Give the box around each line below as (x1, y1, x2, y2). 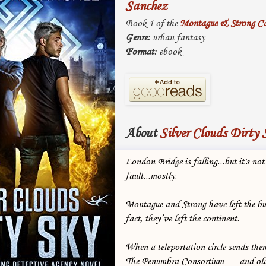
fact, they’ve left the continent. (125, 213, 239, 224)
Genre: (125, 31, 150, 43)
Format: (125, 46, 157, 58)
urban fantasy (150, 31, 205, 43)
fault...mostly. (125, 170, 177, 182)
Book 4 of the (125, 17, 180, 29)
